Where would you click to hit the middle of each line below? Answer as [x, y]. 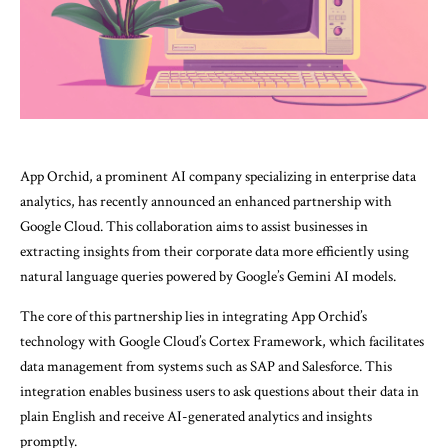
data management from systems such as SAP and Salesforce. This [206, 366]
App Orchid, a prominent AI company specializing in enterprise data [218, 176]
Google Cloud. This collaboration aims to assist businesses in [194, 226]
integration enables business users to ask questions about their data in [219, 391]
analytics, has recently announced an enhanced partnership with [206, 201]
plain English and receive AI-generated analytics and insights [196, 416]
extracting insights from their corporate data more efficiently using [214, 251]
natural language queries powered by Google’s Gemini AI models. [208, 276]
